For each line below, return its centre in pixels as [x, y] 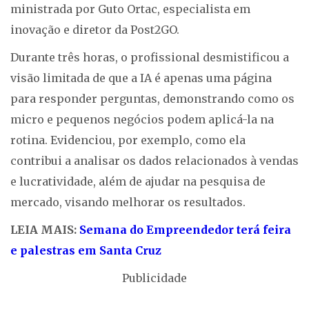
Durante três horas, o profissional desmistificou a [150, 58]
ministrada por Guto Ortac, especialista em [130, 9]
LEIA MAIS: [45, 230]
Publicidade [154, 278]
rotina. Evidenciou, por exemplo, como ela [128, 140]
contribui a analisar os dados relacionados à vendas [154, 161]
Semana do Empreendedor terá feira [185, 230]
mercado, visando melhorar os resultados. [128, 202]
